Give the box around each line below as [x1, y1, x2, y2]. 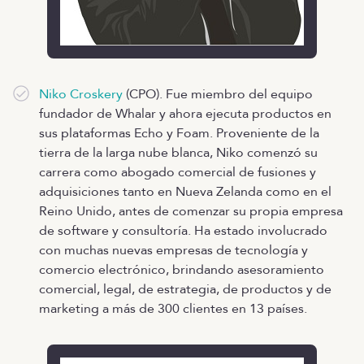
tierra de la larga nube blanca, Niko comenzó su [39, 143, 318, 162]
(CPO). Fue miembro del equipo [123, 84, 313, 103]
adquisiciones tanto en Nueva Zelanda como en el [39, 182, 331, 201]
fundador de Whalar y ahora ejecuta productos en [39, 104, 331, 123]
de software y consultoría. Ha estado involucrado [39, 221, 327, 240]
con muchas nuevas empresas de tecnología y [39, 240, 308, 259]
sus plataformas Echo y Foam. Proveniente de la [39, 123, 319, 142]
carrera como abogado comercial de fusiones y [39, 162, 316, 181]
